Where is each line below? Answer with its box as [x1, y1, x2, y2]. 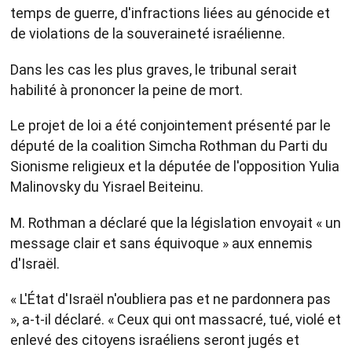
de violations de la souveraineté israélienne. [10, 25, 285, 42]
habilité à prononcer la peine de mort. [10, 81, 243, 98]
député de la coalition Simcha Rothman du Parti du [10, 137, 328, 155]
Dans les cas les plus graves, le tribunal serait [10, 60, 297, 78]
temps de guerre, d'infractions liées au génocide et [10, 5, 330, 22]
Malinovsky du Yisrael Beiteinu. [10, 178, 203, 196]
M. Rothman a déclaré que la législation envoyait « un [10, 214, 341, 231]
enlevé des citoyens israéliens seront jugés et [10, 332, 299, 349]
